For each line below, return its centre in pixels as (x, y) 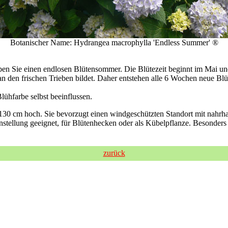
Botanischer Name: (42, 42)
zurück (114, 153)
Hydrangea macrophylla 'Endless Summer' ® (146, 42)
